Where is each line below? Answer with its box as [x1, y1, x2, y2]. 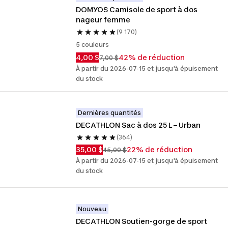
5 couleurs [76, 41, 109, 48]
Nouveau [78, 205, 107, 213]
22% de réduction [127, 145, 193, 154]
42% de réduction [119, 53, 185, 62]
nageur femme [76, 15, 131, 24]
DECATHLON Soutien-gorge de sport [76, 217, 208, 225]
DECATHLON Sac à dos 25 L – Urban [76, 121, 201, 129]
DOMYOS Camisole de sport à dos [76, 5, 198, 14]
